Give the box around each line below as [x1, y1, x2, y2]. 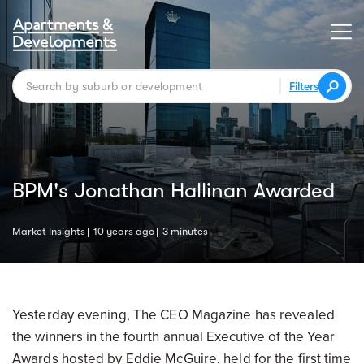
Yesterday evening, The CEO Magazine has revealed [12, 306, 335, 323]
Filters [289, 80, 318, 93]
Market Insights [12, 225, 85, 237]
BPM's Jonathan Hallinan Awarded [12, 179, 335, 202]
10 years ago [93, 225, 154, 237]
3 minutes [162, 225, 208, 237]
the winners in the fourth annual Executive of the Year [12, 328, 336, 345]
